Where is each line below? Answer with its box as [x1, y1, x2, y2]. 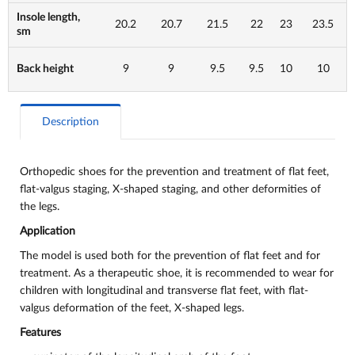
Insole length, [17, 12, 80, 23]
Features [20, 327, 61, 338]
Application [20, 226, 75, 237]
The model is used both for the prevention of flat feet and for [20, 250, 320, 261]
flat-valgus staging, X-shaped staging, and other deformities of [20, 184, 321, 195]
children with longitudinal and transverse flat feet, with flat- [20, 285, 308, 296]
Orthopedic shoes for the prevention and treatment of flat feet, [20, 166, 329, 177]
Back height [17, 63, 74, 74]
